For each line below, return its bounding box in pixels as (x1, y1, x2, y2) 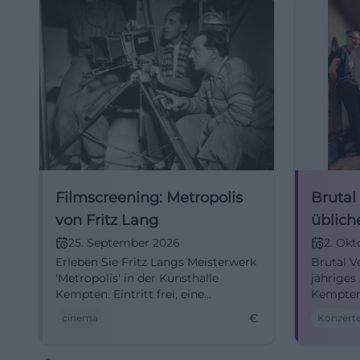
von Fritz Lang (55, 211, 158, 229)
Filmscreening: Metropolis (55, 189, 243, 207)
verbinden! (55, 319, 115, 333)
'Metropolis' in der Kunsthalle (55, 271, 219, 285)
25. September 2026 (68, 235, 180, 250)
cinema (62, 312, 98, 324)
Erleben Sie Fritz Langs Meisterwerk (55, 255, 256, 269)
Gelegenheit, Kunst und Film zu (55, 303, 232, 317)
